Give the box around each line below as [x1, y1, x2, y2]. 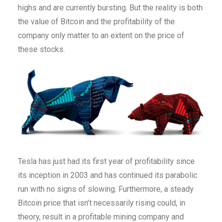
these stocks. [18, 45, 65, 55]
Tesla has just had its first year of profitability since [18, 156, 195, 166]
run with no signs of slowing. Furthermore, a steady [18, 184, 194, 194]
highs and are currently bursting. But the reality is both [18, 3, 203, 13]
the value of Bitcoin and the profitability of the [18, 17, 175, 27]
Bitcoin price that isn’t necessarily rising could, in [18, 198, 185, 208]
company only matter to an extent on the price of [18, 31, 184, 41]
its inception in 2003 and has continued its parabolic [18, 170, 197, 180]
